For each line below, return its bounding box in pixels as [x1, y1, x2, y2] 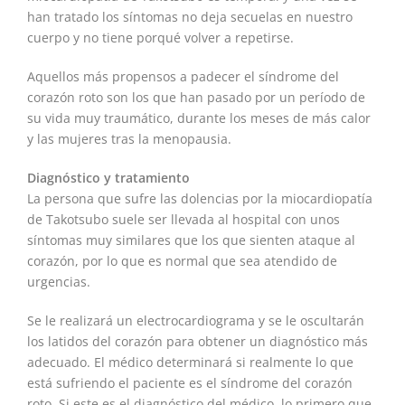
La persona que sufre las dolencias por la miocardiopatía [27, 190, 372, 208]
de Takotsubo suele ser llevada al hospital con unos [27, 211, 340, 229]
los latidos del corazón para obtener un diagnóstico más [27, 333, 368, 351]
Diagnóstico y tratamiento [27, 169, 190, 187]
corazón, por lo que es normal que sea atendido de [27, 252, 337, 270]
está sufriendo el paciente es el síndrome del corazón [27, 374, 353, 392]
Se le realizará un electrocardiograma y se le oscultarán [27, 312, 364, 330]
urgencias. [27, 273, 90, 291]
